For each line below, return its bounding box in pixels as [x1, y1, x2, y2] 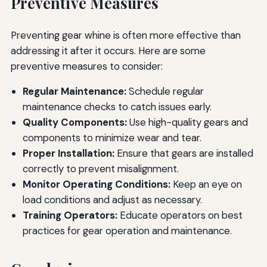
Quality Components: [22, 116, 127, 129]
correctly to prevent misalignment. [22, 162, 179, 176]
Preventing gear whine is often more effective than [10, 28, 241, 42]
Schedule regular [126, 85, 204, 98]
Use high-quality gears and [126, 116, 248, 129]
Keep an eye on [170, 178, 242, 191]
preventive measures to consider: [10, 59, 163, 73]
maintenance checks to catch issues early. [22, 100, 212, 114]
